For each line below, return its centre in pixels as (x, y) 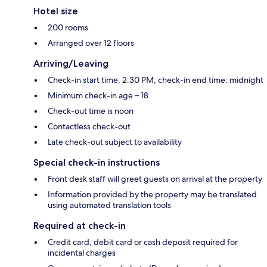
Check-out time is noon (91, 111)
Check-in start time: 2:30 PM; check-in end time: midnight (156, 80)
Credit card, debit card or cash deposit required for (143, 242)
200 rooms (68, 27)
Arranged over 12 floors (91, 43)
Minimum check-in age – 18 (98, 95)
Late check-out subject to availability (115, 142)
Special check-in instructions (97, 162)
